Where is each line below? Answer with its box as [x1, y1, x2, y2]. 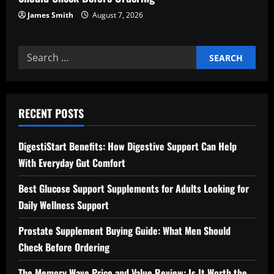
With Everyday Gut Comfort [18, 155, 125, 170]
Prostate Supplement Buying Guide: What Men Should [18, 223, 231, 238]
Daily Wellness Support [18, 198, 109, 212]
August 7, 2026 [91, 10, 143, 20]
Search [18, 46, 51, 60]
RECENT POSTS [18, 105, 84, 121]
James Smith [28, 10, 73, 20]
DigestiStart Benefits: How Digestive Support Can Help [18, 139, 237, 154]
